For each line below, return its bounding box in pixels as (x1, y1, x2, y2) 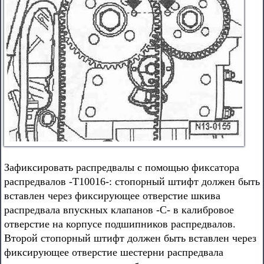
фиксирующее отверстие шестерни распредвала (4, 246, 223, 258)
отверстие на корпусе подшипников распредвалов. (4, 218, 236, 230)
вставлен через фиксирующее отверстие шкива (4, 190, 220, 202)
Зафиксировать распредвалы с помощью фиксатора (4, 161, 239, 173)
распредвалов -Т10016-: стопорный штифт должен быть (4, 176, 260, 187)
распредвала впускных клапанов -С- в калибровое (4, 204, 234, 216)
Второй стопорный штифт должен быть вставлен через (4, 232, 256, 244)
